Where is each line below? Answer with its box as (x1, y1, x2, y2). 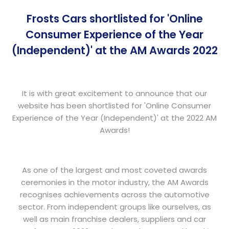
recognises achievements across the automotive (19, 189, 210, 200)
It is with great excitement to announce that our (22, 87, 207, 99)
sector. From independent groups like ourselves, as (18, 201, 211, 212)
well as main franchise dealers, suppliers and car (23, 213, 206, 224)
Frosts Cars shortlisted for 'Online (26, 11, 203, 27)
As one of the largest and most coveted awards (22, 164, 207, 175)
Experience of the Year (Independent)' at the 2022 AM (12, 112, 217, 123)
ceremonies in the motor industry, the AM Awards (20, 176, 209, 188)
